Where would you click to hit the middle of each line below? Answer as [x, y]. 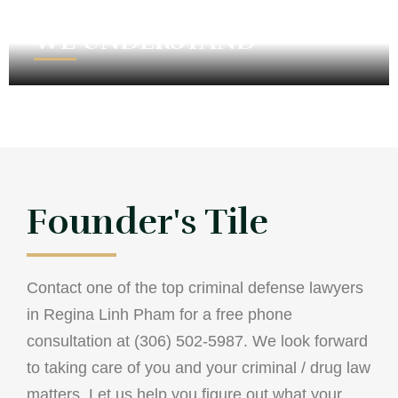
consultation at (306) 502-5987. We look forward [197, 342]
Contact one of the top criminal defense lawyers [195, 288]
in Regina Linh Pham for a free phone [159, 315]
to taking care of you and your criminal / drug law [199, 368]
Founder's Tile [147, 223]
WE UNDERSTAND [145, 41]
